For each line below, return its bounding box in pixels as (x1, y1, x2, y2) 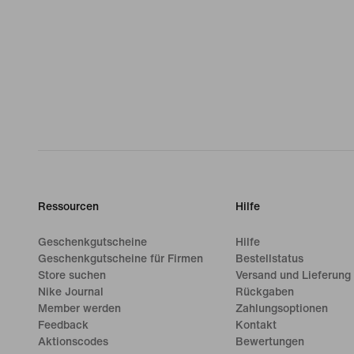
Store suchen (38, 269, 106, 281)
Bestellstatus (235, 252, 303, 265)
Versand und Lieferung (235, 269, 351, 281)
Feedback (38, 318, 88, 331)
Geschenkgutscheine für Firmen (38, 252, 203, 265)
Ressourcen (38, 200, 99, 213)
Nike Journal (38, 285, 104, 298)
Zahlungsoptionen (235, 302, 328, 314)
